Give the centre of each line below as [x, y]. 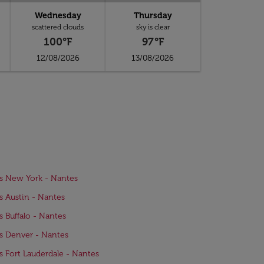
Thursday [153, 16]
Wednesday [58, 16]
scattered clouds [58, 27]
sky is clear [153, 27]
